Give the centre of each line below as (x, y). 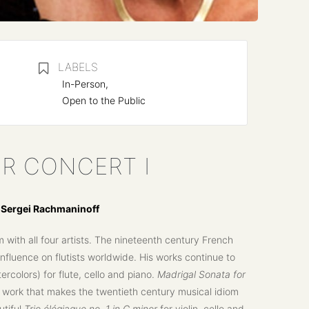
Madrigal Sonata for (201, 275)
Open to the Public (103, 101)
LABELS (78, 67)
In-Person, (85, 84)
